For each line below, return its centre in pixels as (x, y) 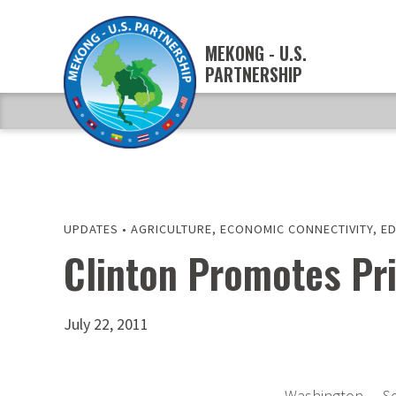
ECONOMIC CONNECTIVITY (297, 229)
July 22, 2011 (106, 324)
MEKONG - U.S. (256, 53)
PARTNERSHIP (254, 75)
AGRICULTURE (171, 229)
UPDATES (91, 229)
